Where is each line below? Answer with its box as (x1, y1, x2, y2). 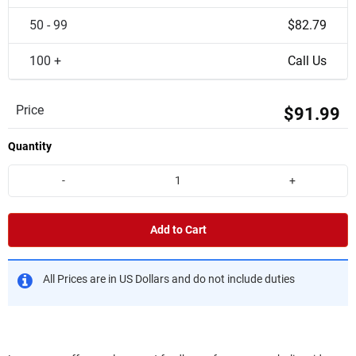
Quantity (8, 140, 52, 153)
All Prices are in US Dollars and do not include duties (43, 272, 295, 286)
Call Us (288, 53, 327, 68)
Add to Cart (149, 222, 207, 237)
